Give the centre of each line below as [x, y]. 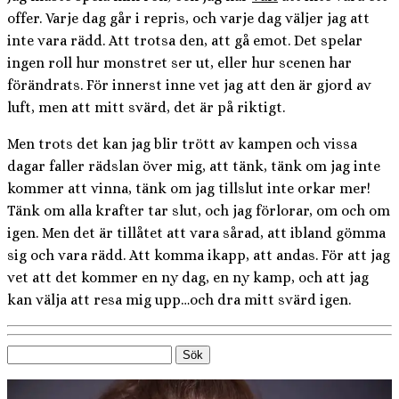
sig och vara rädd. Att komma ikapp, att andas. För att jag [199, 256]
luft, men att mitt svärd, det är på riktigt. [146, 108]
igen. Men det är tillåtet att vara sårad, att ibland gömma [196, 233]
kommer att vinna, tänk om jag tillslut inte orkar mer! [189, 189]
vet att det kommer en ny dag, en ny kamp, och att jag [188, 278]
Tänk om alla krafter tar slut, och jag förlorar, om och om [199, 211]
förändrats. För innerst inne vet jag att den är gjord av [189, 85]
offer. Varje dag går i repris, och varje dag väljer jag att [188, 19]
